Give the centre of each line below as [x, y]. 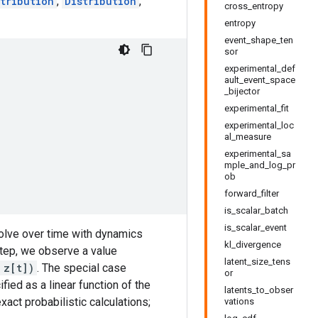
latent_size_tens [257, 262]
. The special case [82, 268]
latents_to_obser [259, 290]
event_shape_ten [259, 40]
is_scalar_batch [256, 210]
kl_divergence [253, 245]
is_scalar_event [256, 227]
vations [239, 301]
